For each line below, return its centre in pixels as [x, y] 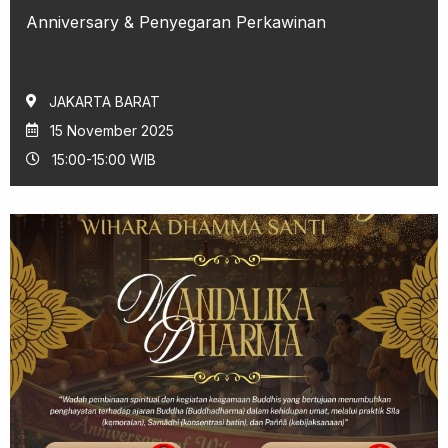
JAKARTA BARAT [104, 101]
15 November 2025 [112, 130]
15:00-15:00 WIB [104, 159]
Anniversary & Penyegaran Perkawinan [176, 21]
